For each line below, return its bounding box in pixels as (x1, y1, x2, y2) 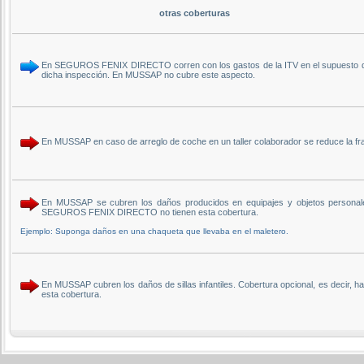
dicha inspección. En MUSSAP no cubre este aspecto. (41, 69, 255, 80)
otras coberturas (158, 7, 230, 18)
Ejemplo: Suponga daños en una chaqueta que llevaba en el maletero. (20, 226, 288, 236)
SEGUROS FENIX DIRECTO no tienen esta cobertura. (41, 206, 258, 217)
